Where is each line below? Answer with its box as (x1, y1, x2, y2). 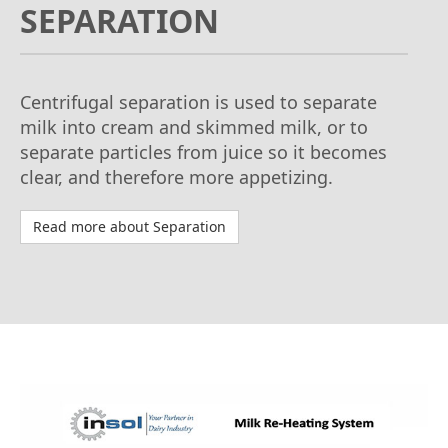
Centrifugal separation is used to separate (20, 89, 377, 114)
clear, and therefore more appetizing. (20, 164, 333, 189)
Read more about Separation (33, 216, 226, 236)
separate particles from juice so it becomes (20, 139, 387, 164)
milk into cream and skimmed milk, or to (20, 114, 368, 139)
